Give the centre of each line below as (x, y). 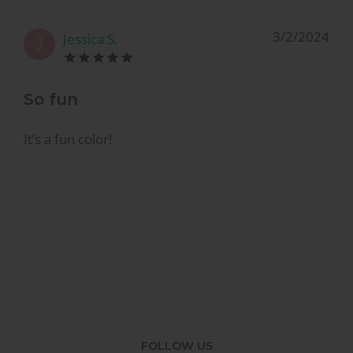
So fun (51, 99)
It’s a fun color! (68, 139)
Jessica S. (90, 39)
